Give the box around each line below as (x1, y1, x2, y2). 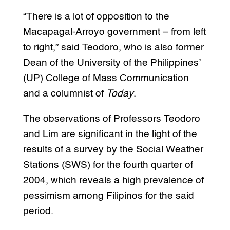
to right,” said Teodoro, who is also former (23, 42, 204, 52)
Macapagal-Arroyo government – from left (23, 27, 206, 37)
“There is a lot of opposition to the (23, 11, 169, 22)
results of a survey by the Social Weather (23, 144, 203, 155)
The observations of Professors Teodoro (23, 113, 200, 124)
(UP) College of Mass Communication (23, 73, 189, 83)
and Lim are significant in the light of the (23, 129, 197, 139)
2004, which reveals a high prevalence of (23, 175, 204, 185)
